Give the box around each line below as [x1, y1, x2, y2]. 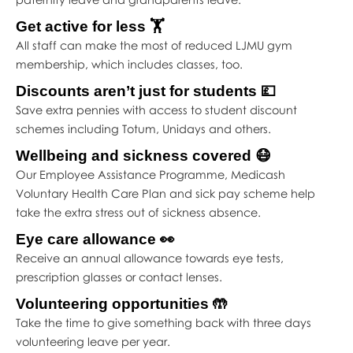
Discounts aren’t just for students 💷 [15, 82, 276, 99]
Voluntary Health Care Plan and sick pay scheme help [15, 186, 315, 200]
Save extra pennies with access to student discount [15, 102, 297, 117]
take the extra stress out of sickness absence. [15, 205, 261, 219]
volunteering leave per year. [15, 334, 170, 348]
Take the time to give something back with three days [15, 315, 311, 329]
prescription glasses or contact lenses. [15, 269, 222, 284]
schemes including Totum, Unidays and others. [15, 121, 271, 136]
